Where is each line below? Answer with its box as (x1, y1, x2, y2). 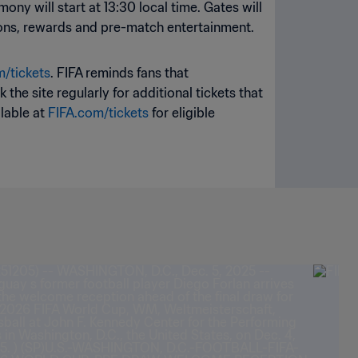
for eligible (149, 105, 215, 121)
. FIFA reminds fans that (50, 65, 189, 82)
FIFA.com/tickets (48, 105, 149, 121)
